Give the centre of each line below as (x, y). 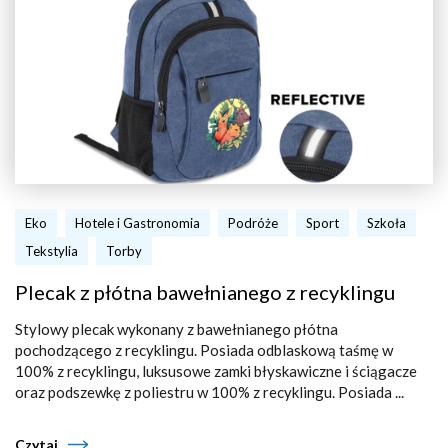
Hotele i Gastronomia (137, 223)
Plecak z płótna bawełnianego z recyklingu (205, 292)
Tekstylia (51, 251)
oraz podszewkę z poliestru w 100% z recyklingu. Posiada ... (209, 392)
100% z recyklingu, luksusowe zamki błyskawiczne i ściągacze (216, 371)
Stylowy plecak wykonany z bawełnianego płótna (176, 329)
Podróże (253, 223)
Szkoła (386, 223)
